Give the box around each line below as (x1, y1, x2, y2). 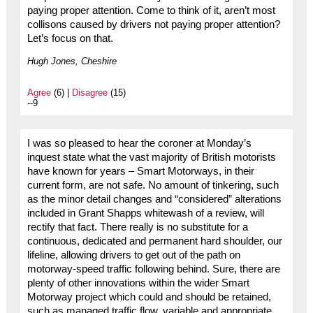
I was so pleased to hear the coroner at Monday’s (27, 138, 252, 150)
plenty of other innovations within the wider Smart (27, 277, 249, 289)
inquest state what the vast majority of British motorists (27, 152, 276, 163)
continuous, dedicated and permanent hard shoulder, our (27, 235, 282, 247)
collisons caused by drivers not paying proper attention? (27, 19, 280, 31)
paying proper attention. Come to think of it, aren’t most (27, 5, 275, 17)
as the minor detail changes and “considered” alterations (27, 194, 282, 205)
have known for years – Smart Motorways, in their (27, 166, 254, 177)
